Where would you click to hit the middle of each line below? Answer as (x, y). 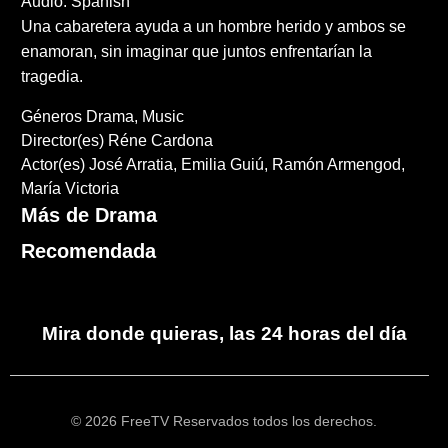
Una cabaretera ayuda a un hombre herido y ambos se (214, 27)
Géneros (52, 117)
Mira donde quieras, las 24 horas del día (224, 334)
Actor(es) (53, 165)
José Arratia (131, 165)
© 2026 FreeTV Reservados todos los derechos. (224, 422)
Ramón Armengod (337, 165)
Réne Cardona (161, 141)
